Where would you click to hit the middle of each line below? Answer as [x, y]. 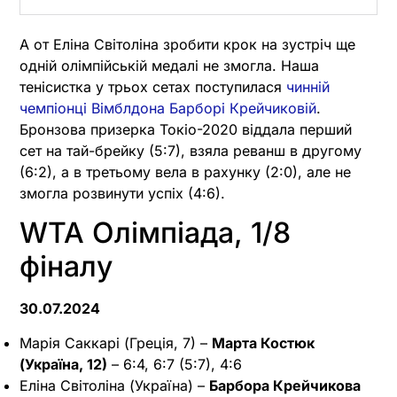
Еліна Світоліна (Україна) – [114, 385]
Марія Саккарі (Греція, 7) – [116, 343]
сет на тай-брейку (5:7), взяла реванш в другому [191, 150]
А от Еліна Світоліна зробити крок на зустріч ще [187, 44]
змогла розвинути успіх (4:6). [122, 193]
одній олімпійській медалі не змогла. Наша [169, 65]
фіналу [66, 267]
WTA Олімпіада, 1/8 [155, 233]
